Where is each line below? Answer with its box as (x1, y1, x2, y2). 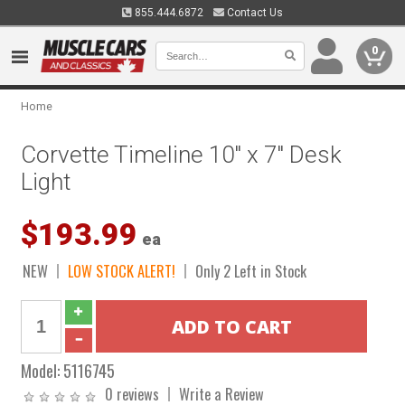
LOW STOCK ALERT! (68, 259, 176, 282)
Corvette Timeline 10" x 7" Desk (21, 141, 343, 168)
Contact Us (224, 6, 283, 19)
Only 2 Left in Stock (195, 259, 307, 282)
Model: (21, 358, 64, 382)
